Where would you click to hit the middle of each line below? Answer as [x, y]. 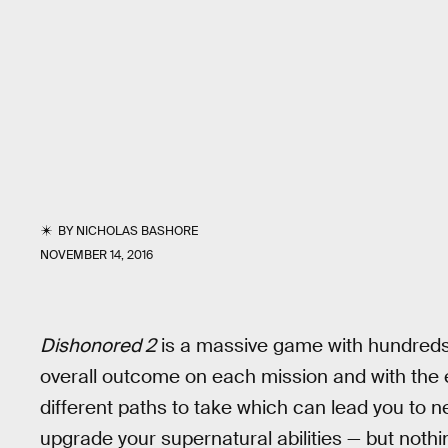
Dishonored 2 [98, 345]
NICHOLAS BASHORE [137, 231]
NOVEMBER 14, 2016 [96, 255]
